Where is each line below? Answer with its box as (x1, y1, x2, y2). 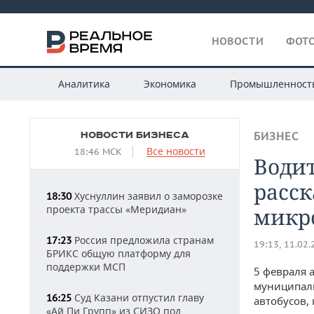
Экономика (143, 77, 196, 90)
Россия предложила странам (71, 233, 214, 247)
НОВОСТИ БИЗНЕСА (80, 130, 189, 141)
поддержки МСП (46, 260, 125, 273)
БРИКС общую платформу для (46, 247, 191, 260)
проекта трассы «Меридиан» (46, 203, 186, 216)
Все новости (146, 144, 205, 158)
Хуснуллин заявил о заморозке (71, 189, 223, 203)
